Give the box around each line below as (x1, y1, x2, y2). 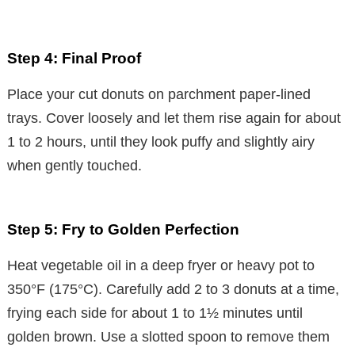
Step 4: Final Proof (7, 49, 141, 67)
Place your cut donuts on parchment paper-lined (7, 86, 311, 102)
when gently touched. (7, 157, 142, 174)
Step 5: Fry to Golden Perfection (7, 220, 239, 238)
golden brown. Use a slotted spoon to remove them (7, 328, 330, 345)
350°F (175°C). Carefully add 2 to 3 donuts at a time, (7, 281, 339, 297)
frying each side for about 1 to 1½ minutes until (7, 304, 303, 321)
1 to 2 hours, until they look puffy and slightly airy (7, 133, 315, 150)
